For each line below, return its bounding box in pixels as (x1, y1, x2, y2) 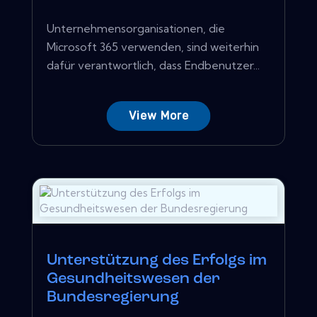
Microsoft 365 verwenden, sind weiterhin (47, 39, 259, 54)
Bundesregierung (47, 289, 179, 306)
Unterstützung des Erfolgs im (47, 252, 267, 269)
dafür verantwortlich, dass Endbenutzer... (47, 57, 260, 72)
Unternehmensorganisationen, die (47, 21, 225, 35)
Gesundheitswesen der (47, 270, 220, 287)
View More (128, 108, 189, 122)
